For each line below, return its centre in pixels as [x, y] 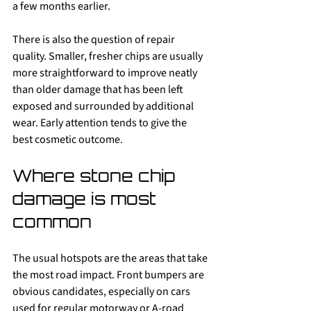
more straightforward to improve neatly [106, 73]
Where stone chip [96, 176]
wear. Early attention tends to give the [101, 123]
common [52, 221]
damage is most [87, 199]
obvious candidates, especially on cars [102, 292]
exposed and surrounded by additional [104, 106]
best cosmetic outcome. [68, 140]
